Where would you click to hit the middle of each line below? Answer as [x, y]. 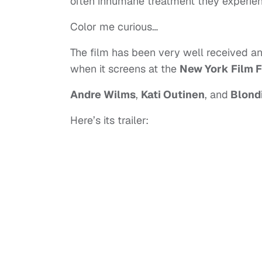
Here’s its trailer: [109, 120]
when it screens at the [125, 69]
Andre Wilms [103, 95]
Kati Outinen [173, 95]
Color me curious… [114, 27]
